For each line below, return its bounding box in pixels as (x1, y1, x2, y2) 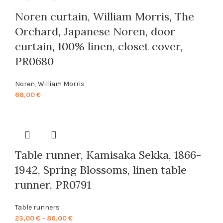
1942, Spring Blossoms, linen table (15, 162, 187, 177)
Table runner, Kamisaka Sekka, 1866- (15, 147, 201, 162)
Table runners (15, 203, 60, 212)
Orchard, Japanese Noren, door (15, 24, 175, 38)
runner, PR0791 (15, 177, 91, 192)
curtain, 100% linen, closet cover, (15, 39, 183, 53)
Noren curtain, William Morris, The (15, 9, 194, 23)
